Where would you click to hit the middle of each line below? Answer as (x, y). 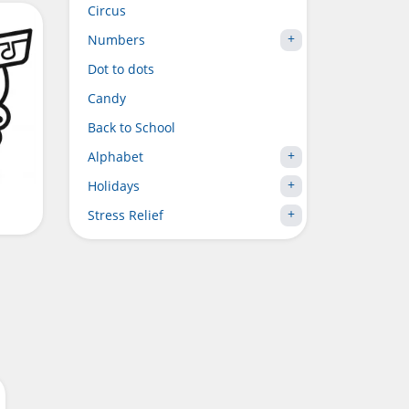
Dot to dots (121, 69)
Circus (107, 10)
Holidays (114, 186)
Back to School (131, 127)
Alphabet (115, 157)
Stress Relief (126, 215)
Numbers (116, 40)
